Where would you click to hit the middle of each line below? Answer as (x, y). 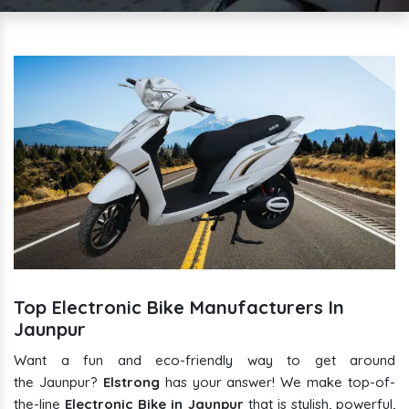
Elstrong (134, 383)
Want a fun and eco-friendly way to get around (204, 361)
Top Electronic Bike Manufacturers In (179, 308)
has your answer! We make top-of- (280, 383)
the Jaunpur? (58, 383)
